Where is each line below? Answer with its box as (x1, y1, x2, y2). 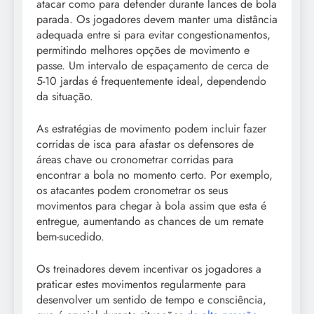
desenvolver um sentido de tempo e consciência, (36, 292, 266, 308)
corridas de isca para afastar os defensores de (36, 136, 254, 153)
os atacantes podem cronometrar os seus (36, 182, 228, 199)
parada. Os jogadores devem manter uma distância (36, 11, 278, 28)
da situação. (36, 88, 93, 105)
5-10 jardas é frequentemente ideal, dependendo (36, 73, 266, 90)
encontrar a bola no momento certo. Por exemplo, (36, 167, 273, 184)
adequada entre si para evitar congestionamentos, (36, 27, 271, 43)
